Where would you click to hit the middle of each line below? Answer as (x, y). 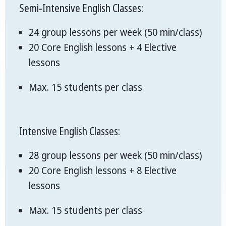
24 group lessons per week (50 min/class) (115, 33)
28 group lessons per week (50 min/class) (115, 156)
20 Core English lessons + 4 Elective (103, 48)
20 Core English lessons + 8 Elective (103, 171)
